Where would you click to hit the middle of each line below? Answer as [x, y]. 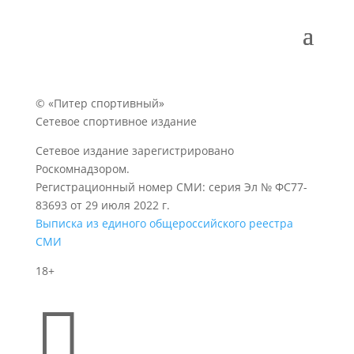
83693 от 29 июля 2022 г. [102, 205]
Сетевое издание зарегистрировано [134, 151]
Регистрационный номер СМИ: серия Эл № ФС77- [171, 187]
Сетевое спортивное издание [116, 122]
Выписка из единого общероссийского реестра [164, 224]
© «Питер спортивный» [100, 104]
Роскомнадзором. [82, 169]
